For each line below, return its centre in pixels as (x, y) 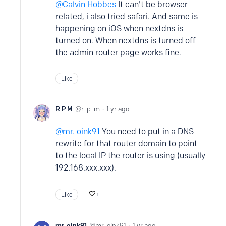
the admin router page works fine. (118, 53)
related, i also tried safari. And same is (127, 16)
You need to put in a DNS (147, 131)
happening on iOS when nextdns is (119, 29)
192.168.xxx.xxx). (86, 168)
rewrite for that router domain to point (126, 144)
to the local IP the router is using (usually (130, 156)
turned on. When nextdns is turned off (126, 41)
